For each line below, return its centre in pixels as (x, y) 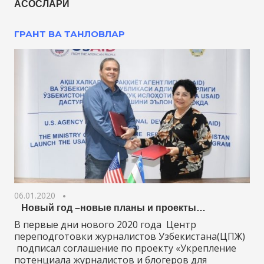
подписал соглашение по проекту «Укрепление (125, 248)
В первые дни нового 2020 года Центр (105, 225)
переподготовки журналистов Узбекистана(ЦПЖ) (130, 237)
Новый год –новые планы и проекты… (110, 208)
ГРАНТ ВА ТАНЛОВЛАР (70, 34)
